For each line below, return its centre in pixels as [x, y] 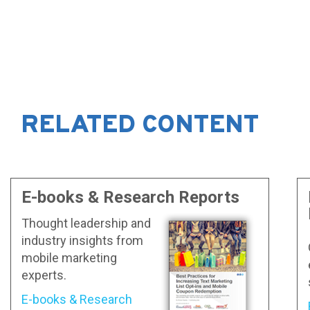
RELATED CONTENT [140, 126]
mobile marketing [70, 257]
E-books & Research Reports [131, 198]
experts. [44, 275]
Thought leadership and [86, 223]
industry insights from [83, 240]
